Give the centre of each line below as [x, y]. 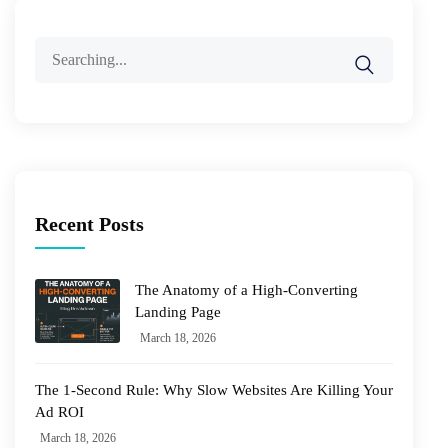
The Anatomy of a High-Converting [246, 289]
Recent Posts [89, 223]
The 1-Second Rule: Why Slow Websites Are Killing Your [214, 389]
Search [55, 49]
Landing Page [178, 311]
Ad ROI [59, 411]
